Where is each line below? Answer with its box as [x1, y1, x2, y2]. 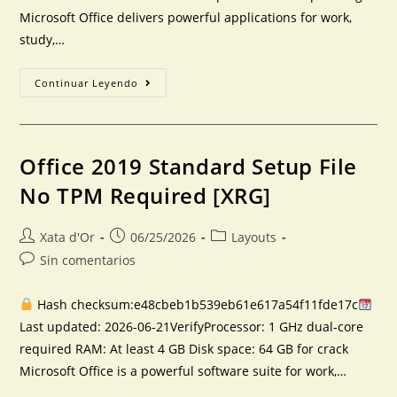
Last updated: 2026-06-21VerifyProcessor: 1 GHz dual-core [19, 318, 364, 335]
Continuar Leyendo [35, 76, 139, 90]
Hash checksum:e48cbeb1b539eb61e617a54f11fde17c [34, 296, 359, 313]
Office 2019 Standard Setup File [19, 152, 358, 181]
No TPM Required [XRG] [19, 181, 272, 210]
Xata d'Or [40, 229, 96, 245]
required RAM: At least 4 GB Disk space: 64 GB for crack [19, 340, 349, 357]
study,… [19, 31, 66, 48]
